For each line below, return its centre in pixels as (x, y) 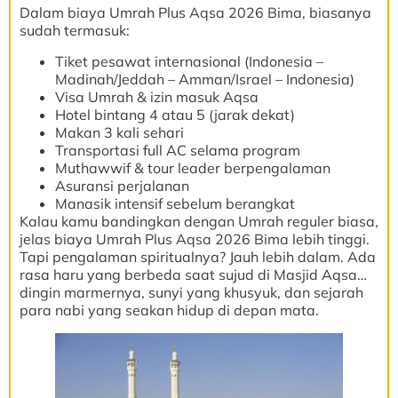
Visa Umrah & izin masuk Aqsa (157, 96)
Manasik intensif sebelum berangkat (175, 203)
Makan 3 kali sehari (119, 132)
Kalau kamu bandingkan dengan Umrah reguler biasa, (199, 221)
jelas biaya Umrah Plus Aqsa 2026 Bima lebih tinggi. (195, 239)
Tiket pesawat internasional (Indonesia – (189, 61)
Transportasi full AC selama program (178, 150)
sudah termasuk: (75, 31)
